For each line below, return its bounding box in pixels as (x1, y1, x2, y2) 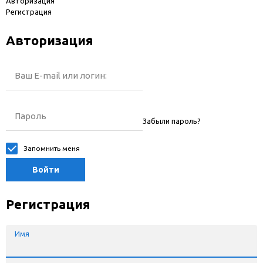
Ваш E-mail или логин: (15, 70, 107, 80)
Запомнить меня (23, 144, 80, 152)
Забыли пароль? (143, 116, 201, 125)
